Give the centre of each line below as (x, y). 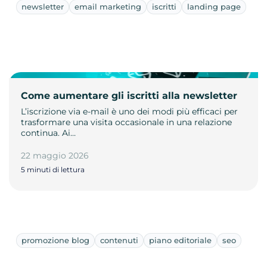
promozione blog (55, 240)
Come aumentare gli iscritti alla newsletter (129, 95)
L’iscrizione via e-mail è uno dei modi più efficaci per (129, 111)
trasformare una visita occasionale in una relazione (126, 122)
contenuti (119, 240)
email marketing (108, 6)
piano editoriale (180, 240)
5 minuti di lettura (53, 169)
